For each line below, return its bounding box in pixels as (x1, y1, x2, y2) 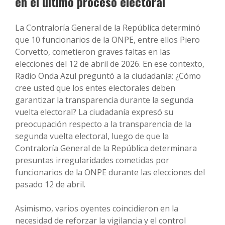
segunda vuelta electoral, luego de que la (15, 131, 169, 142)
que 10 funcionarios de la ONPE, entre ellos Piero (15, 34, 200, 46)
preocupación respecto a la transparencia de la (15, 119, 191, 130)
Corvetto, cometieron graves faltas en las (15, 46, 170, 58)
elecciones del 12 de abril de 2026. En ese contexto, (15, 58, 204, 70)
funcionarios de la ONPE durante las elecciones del (15, 167, 205, 178)
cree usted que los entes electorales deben (15, 82, 175, 94)
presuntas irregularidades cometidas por (15, 155, 169, 166)
